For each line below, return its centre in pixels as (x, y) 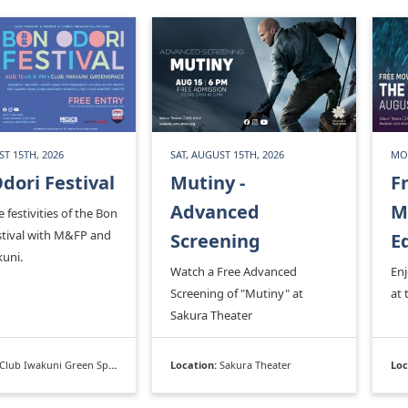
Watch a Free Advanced (234, 271)
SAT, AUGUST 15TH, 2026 (227, 154)
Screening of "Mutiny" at (237, 293)
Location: (195, 364)
